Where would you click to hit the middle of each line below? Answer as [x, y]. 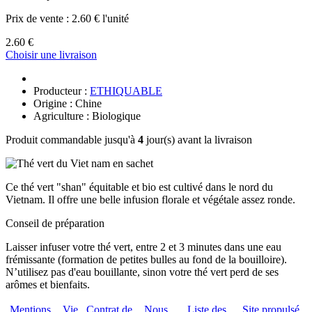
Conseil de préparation [55, 223]
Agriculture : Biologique [87, 116]
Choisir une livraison [51, 54]
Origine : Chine [68, 103]
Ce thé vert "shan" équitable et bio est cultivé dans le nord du [139, 187]
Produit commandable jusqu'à [72, 139]
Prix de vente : [39, 18]
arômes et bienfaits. [48, 284]
